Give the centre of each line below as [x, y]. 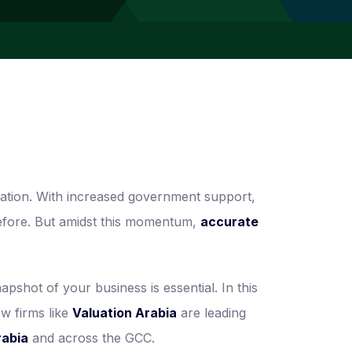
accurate [229, 222]
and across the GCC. [92, 338]
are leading [211, 313]
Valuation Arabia [125, 313]
